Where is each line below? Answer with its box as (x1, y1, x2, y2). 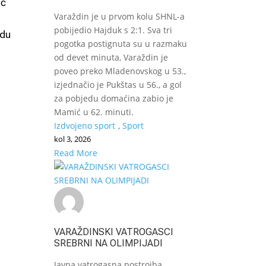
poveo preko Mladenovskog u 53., (53, 65, 186, 77)
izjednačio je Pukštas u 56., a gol (53, 78, 182, 90)
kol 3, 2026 (53, 133, 91, 144)
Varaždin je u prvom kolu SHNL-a (53, 10, 185, 22)
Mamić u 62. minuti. (53, 106, 134, 118)
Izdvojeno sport (53, 119, 115, 131)
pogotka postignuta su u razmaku (53, 37, 187, 49)
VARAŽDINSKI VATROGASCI (53, 226, 173, 237)
